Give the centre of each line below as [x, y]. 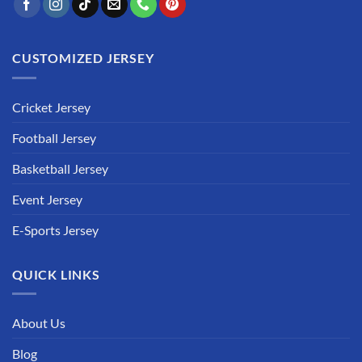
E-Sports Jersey [55, 229]
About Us [39, 323]
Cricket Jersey [51, 107]
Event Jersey [47, 199]
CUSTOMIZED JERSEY [83, 58]
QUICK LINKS [56, 274]
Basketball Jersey [60, 168]
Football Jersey [54, 137]
